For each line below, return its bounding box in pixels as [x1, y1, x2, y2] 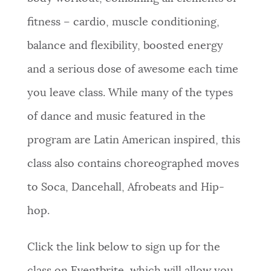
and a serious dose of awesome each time [27, 64, 238, 75]
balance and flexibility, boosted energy [27, 40, 223, 51]
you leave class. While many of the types [27, 87, 233, 99]
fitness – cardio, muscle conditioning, [27, 16, 220, 28]
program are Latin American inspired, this [27, 134, 240, 146]
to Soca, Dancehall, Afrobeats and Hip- [27, 181, 224, 193]
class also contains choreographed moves [27, 158, 239, 169]
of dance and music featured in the [27, 111, 206, 122]
